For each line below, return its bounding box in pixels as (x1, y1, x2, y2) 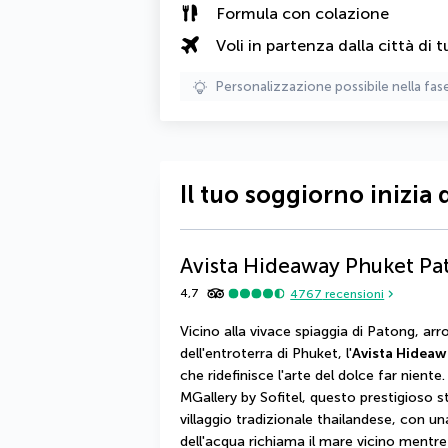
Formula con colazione (216, 3, 389, 23)
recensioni (322, 286, 385, 301)
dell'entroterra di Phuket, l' (180, 345, 352, 362)
